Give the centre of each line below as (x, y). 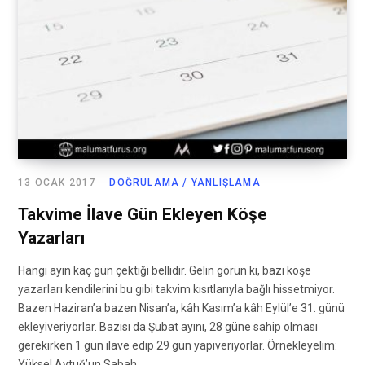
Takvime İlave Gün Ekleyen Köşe (143, 215)
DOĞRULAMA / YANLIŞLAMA (185, 183)
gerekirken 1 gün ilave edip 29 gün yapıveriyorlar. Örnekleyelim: (178, 346)
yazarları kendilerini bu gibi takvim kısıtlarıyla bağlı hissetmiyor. (176, 290)
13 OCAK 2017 (57, 183)
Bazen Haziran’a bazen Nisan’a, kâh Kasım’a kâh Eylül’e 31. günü (181, 308)
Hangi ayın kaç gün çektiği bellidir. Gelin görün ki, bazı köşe (165, 271)
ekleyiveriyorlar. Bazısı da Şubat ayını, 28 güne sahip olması (168, 327)
